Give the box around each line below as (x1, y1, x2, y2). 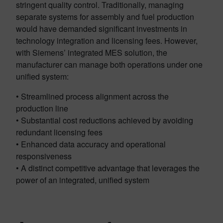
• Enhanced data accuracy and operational (16, 138, 166, 150)
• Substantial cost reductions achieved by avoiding (16, 114, 193, 126)
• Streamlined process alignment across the (16, 90, 169, 102)
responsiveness (16, 150, 72, 162)
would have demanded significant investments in (16, 22, 187, 34)
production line (16, 102, 68, 114)
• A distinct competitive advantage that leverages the (16, 162, 200, 174)
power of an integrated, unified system (16, 174, 149, 186)
